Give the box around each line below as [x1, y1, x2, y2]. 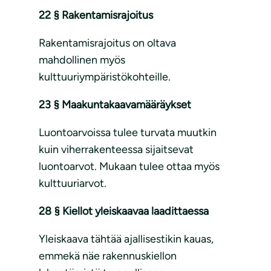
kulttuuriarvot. [39, 177, 106, 191]
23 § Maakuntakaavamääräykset [39, 98, 191, 112]
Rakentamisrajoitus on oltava [39, 36, 176, 50]
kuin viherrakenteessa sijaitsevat [39, 143, 194, 157]
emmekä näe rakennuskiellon [39, 249, 177, 263]
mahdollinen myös [39, 53, 125, 67]
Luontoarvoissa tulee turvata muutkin [39, 126, 217, 140]
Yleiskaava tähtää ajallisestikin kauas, [39, 232, 214, 246]
